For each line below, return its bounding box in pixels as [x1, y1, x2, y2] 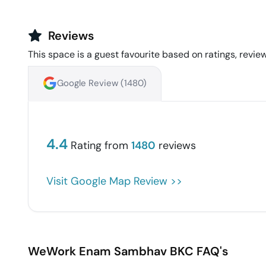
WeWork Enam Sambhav [28, 243, 167, 259]
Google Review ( [57, 77, 124, 90]
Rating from [71, 138, 128, 153]
